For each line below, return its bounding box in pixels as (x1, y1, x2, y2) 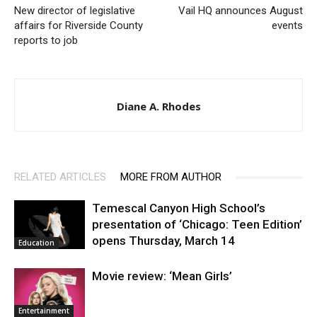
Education (18, 237, 54, 248)
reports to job (14, 34, 78, 47)
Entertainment (18, 305, 69, 316)
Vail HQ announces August (178, 4, 303, 18)
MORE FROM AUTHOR (120, 171, 221, 184)
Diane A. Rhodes (116, 99, 201, 114)
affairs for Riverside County (14, 19, 143, 33)
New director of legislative (14, 4, 135, 18)
